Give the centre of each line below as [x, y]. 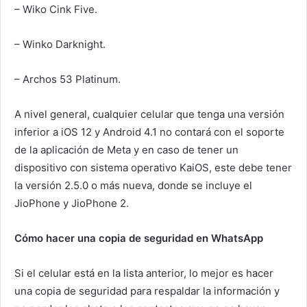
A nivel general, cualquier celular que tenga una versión [149, 114]
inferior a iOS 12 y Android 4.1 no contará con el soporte [149, 132]
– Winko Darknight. [60, 44]
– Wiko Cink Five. [56, 9]
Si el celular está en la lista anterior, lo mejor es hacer [144, 273]
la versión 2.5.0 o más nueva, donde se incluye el [133, 185]
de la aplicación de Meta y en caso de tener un [126, 149]
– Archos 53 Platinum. [67, 79]
